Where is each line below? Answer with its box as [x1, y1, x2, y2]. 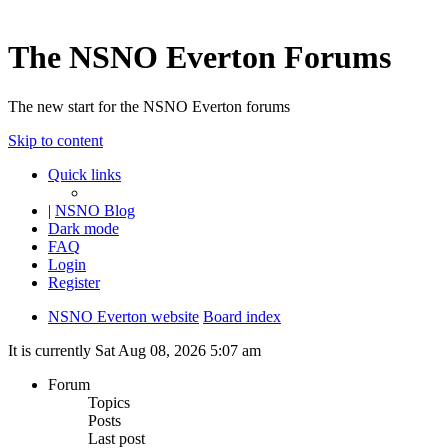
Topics [88, 393, 130, 411]
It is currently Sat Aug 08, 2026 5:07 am [8, 341, 261, 359]
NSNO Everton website [48, 307, 199, 325]
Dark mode [48, 219, 119, 237]
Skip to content [8, 131, 103, 149]
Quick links [48, 165, 121, 183]
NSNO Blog [55, 201, 135, 219]
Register [48, 273, 100, 291]
